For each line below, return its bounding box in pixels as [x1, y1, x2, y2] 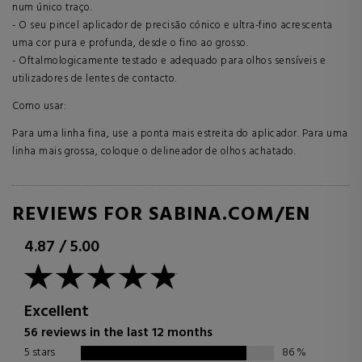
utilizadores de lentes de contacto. [12, 69, 177, 87]
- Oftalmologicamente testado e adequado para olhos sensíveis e [12, 52, 326, 69]
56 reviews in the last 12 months [24, 322, 213, 343]
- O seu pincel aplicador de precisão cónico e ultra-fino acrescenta [12, 16, 333, 34]
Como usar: [12, 97, 66, 115]
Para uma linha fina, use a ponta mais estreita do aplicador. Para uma [12, 124, 348, 142]
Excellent [24, 298, 89, 325]
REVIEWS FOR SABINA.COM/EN [12, 199, 310, 230]
